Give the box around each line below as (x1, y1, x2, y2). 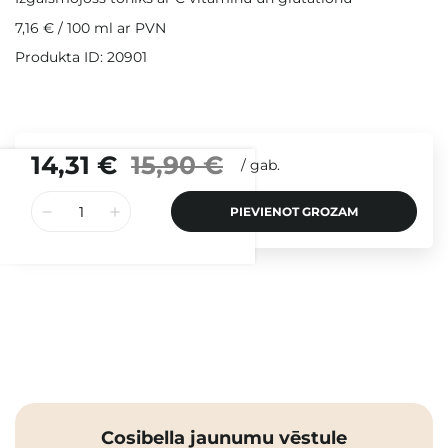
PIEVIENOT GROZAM (230, 204, 358, 220)
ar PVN (113, 19, 166, 38)
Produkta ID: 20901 (15, 48, 147, 67)
